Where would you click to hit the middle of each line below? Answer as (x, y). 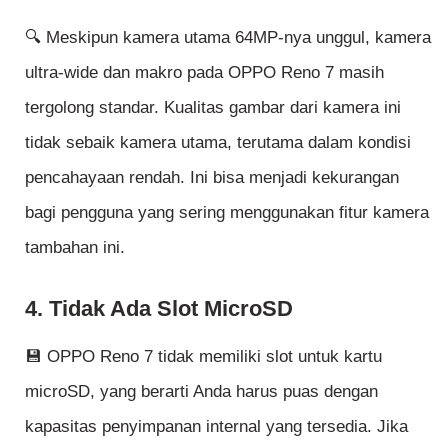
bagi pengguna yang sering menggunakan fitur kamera (227, 213)
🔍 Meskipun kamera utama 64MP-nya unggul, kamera (228, 38)
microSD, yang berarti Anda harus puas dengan (201, 391)
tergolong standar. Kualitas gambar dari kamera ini (213, 108)
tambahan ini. (75, 248)
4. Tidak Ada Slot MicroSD (159, 308)
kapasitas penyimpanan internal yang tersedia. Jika (216, 426)
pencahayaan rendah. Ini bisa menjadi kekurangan (212, 178)
